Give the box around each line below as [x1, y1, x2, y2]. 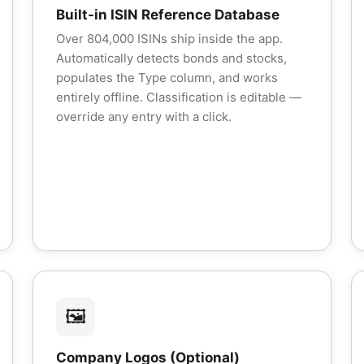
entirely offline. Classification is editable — [56, 89, 301, 105]
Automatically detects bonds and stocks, [56, 50, 287, 66]
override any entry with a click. [56, 109, 232, 124]
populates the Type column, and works [56, 70, 278, 85]
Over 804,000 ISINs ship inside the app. [56, 31, 283, 46]
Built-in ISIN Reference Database [56, 6, 279, 23]
